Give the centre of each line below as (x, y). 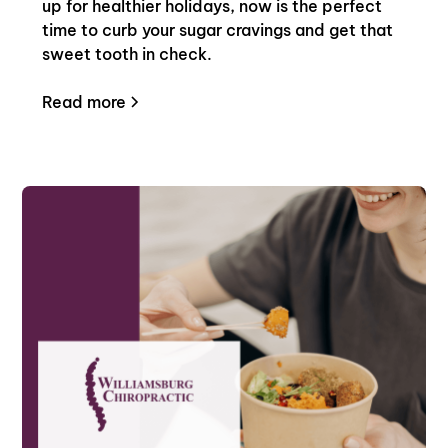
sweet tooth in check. (127, 54)
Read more (84, 102)
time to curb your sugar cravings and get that (218, 30)
